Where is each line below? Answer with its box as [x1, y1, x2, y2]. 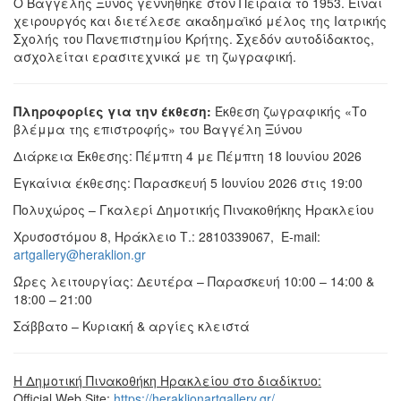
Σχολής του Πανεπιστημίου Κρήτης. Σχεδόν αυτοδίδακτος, [13, 30, 374, 48]
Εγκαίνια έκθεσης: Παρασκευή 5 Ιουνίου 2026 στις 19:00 [13, 174, 363, 192]
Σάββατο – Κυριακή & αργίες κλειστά [13, 317, 250, 336]
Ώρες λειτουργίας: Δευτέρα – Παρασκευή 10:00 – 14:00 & [13, 272, 374, 291]
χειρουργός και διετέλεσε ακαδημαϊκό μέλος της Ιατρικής [13, 12, 387, 30]
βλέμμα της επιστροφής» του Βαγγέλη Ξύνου [13, 120, 303, 139]
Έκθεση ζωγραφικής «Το [215, 102, 367, 121]
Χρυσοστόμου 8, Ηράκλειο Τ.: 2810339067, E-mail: [13, 227, 320, 246]
